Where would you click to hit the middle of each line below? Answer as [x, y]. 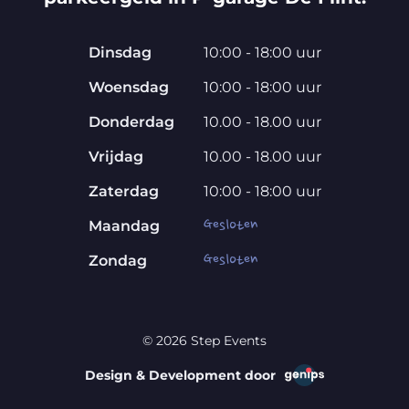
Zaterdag [123, 192]
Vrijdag [115, 157]
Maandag [124, 226]
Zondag [117, 261]
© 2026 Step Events [204, 341]
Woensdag [128, 88]
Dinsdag [120, 53]
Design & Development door [181, 376]
